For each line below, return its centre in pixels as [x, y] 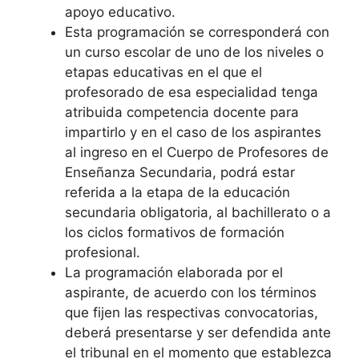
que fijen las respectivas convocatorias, [192, 313]
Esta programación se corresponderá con [197, 32]
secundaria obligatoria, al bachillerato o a [198, 213]
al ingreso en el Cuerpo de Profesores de [197, 153]
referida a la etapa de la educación [177, 193]
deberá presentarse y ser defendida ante [198, 333]
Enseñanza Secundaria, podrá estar [180, 173]
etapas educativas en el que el [163, 73]
